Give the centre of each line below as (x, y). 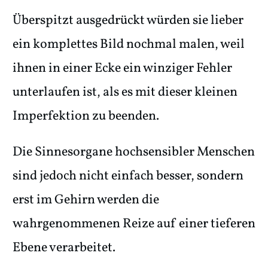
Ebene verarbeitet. (64, 248)
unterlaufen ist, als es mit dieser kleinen (125, 93)
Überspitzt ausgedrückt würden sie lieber (128, 21)
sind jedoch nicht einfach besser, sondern (128, 176)
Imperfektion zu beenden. (86, 117)
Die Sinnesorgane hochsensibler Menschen (134, 153)
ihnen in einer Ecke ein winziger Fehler (122, 69)
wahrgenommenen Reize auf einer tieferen (134, 224)
